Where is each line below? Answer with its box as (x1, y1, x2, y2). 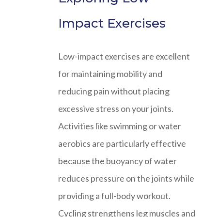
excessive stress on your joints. (58, 103, 173, 114)
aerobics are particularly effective (58, 138, 186, 149)
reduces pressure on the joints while (58, 173, 194, 184)
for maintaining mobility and (58, 68, 162, 79)
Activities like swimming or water (58, 121, 181, 132)
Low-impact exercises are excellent (58, 51, 190, 62)
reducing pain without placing (58, 86, 170, 97)
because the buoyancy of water (58, 155, 177, 167)
